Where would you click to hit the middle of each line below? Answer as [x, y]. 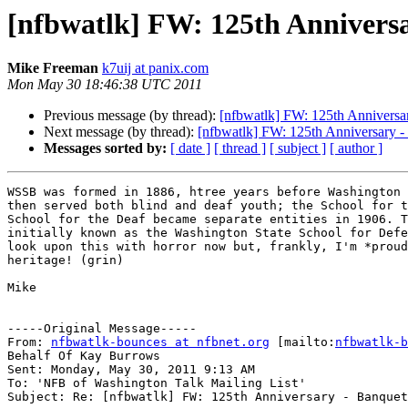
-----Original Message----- [102, 329]
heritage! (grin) [66, 260]
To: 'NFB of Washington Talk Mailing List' [157, 383]
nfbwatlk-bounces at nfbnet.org [160, 342]
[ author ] [356, 148]
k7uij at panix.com [155, 68]
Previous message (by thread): [132, 116]
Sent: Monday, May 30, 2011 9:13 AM [131, 370]
